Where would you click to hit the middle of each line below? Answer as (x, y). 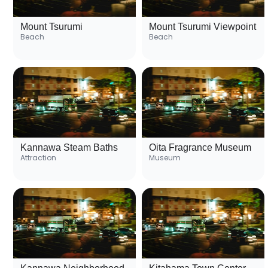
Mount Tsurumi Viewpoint (202, 27)
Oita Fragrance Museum (200, 148)
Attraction (38, 158)
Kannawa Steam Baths (69, 148)
